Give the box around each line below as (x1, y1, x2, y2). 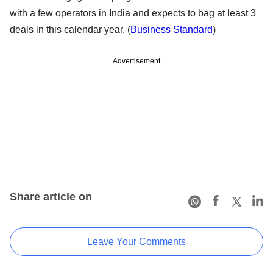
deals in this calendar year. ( (10, 24, 130, 35)
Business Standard (130, 24, 213, 35)
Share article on (10, 190, 92, 203)
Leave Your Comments (87, 236, 186, 247)
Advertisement (113, 56, 160, 65)
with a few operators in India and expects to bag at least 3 (10, 7, 256, 18)
